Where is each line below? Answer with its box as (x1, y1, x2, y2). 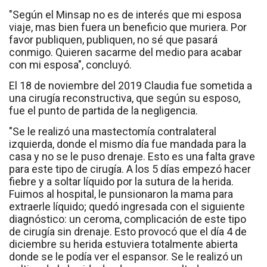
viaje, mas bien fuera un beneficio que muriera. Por (9, 21, 247, 34)
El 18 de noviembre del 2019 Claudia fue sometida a (9, 79, 252, 92)
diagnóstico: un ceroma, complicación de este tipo (9, 213, 246, 226)
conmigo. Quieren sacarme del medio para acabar (9, 46, 242, 59)
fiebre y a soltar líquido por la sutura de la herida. (9, 175, 234, 188)
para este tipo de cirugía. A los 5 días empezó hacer (9, 163, 251, 176)
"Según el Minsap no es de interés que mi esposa (9, 8, 241, 21)
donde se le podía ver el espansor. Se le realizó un (9, 250, 243, 263)
